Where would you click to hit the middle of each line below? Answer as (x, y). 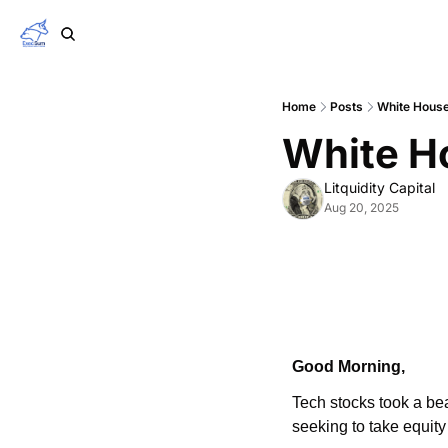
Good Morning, (348, 367)
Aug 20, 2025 (361, 207)
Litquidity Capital (379, 187)
